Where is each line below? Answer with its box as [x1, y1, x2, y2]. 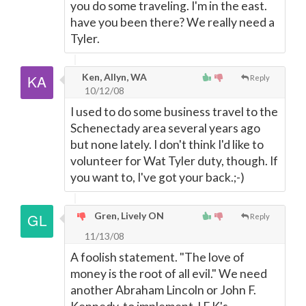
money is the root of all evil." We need [70, 266, 267, 281]
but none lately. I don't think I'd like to [70, 137, 264, 152]
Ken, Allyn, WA [80, 71, 147, 83]
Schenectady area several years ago [70, 121, 260, 135]
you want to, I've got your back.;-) [70, 170, 245, 184]
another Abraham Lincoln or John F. [70, 283, 256, 297]
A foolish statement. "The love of [70, 250, 245, 264]
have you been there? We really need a [70, 15, 275, 29]
